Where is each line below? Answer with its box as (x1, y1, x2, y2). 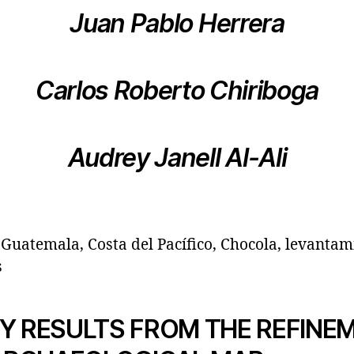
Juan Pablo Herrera (70, 7, 284, 39)
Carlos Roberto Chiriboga (35, 74, 319, 106)
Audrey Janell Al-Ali (67, 141, 287, 173)
